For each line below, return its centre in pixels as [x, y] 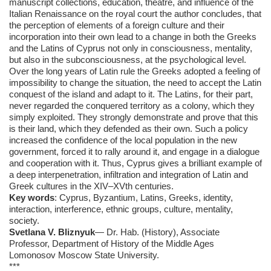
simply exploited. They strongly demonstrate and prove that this [134, 117]
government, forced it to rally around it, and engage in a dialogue [134, 152]
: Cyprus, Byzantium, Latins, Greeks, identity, [144, 198]
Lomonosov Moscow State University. [84, 255]
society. [24, 220]
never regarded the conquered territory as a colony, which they [132, 106]
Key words [32, 198]
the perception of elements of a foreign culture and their [117, 25]
